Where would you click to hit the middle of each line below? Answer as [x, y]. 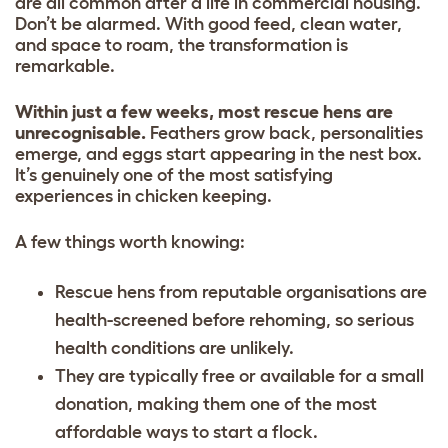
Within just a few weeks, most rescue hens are [204, 112]
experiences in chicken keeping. [143, 196]
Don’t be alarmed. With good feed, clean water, [208, 24]
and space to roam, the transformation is [181, 45]
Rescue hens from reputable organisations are [241, 292]
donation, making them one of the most [216, 404]
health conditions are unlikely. [174, 348]
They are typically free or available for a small [239, 376]
